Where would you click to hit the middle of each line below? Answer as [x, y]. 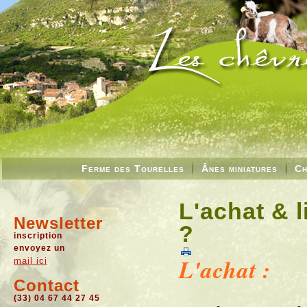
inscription [38, 236]
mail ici [30, 261]
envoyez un [39, 248]
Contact [47, 285]
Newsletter [58, 223]
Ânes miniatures [240, 169]
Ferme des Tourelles [133, 169]
